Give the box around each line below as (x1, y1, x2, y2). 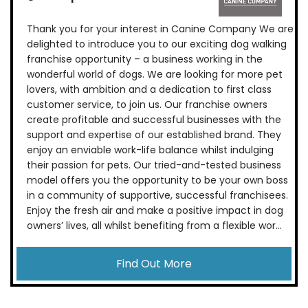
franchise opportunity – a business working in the (27, 52, 263, 67)
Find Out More (116, 256, 192, 272)
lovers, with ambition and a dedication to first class (27, 82, 272, 97)
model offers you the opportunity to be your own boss (27, 173, 288, 188)
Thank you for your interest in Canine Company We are (27, 22, 294, 36)
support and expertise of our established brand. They (27, 128, 281, 142)
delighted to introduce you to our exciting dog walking (27, 37, 287, 52)
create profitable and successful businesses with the (27, 113, 281, 127)
